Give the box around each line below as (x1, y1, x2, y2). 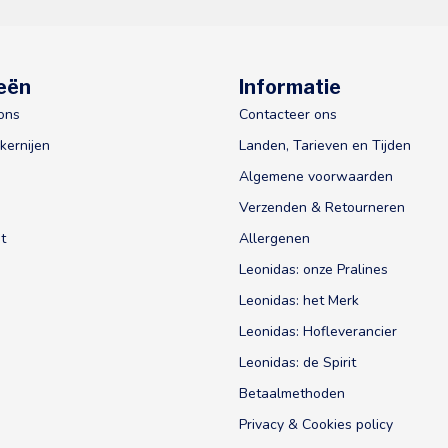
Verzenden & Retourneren (239, 197, 405, 217)
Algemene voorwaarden (239, 166, 393, 186)
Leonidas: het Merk (239, 290, 359, 310)
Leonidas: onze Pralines (239, 259, 388, 279)
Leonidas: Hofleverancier (239, 321, 397, 341)
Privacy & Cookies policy (239, 414, 393, 434)
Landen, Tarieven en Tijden (239, 135, 411, 155)
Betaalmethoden (239, 383, 345, 403)
